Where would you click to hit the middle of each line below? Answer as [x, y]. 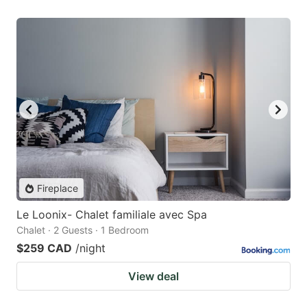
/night [90, 248]
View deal [153, 277]
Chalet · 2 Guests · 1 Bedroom [83, 230]
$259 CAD [44, 248]
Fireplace [58, 188]
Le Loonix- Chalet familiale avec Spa [112, 215]
